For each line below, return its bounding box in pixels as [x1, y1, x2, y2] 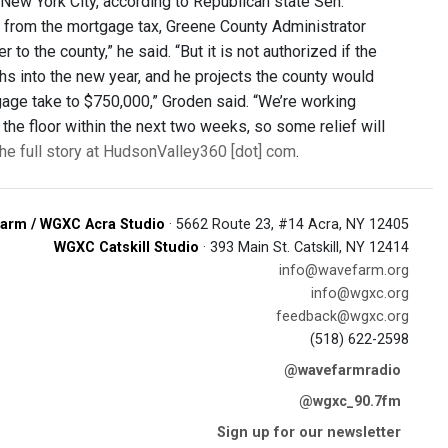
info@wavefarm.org [279, 262, 409, 279]
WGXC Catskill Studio [54, 239, 199, 256]
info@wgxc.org [311, 285, 409, 302]
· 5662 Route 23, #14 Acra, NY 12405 [165, 216, 409, 233]
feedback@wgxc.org [276, 308, 409, 325]
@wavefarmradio [284, 362, 401, 379]
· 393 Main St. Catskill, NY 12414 [199, 239, 409, 256]
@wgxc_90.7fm [299, 393, 401, 410]
